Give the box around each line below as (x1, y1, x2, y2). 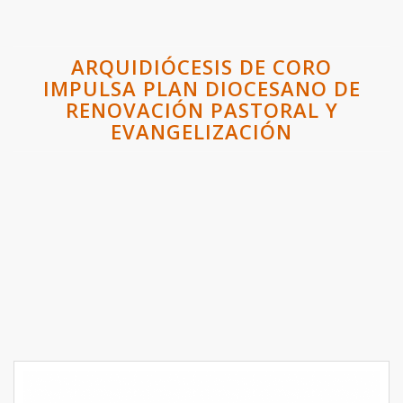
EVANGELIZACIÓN (111, 118, 292, 145)
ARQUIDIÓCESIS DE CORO (71, 53, 332, 80)
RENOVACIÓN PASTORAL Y (65, 96, 338, 123)
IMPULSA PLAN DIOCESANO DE (42, 75, 361, 102)
